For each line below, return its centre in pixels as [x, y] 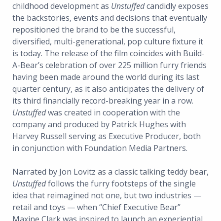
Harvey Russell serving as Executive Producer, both [107, 136]
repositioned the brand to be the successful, [94, 30]
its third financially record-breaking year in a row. [103, 101]
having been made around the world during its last [106, 77]
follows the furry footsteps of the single [121, 184]
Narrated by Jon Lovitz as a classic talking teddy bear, [110, 172]
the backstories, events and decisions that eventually [110, 18]
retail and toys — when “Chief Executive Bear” [96, 207]
